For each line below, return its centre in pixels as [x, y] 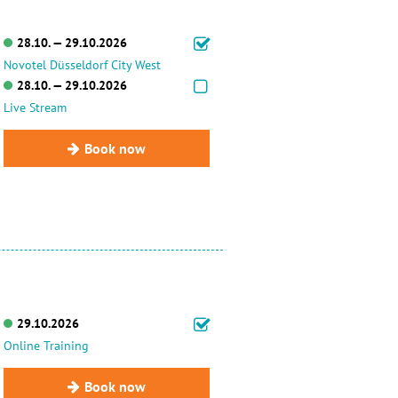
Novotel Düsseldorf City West [82, 65]
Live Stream [35, 107]
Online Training [46, 346]
